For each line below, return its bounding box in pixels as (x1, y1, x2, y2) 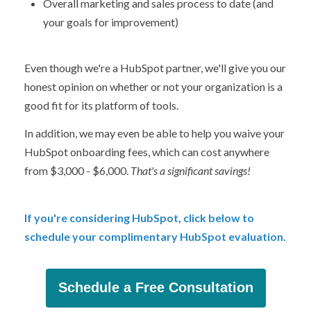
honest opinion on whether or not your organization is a (24, 79, 283, 93)
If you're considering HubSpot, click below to (24, 210, 254, 224)
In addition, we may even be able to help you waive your (24, 126, 285, 140)
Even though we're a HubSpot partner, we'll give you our (24, 60, 286, 74)
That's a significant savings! (131, 164, 251, 178)
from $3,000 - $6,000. (24, 164, 131, 178)
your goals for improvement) (43, 15, 179, 28)
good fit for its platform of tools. (24, 98, 178, 112)
